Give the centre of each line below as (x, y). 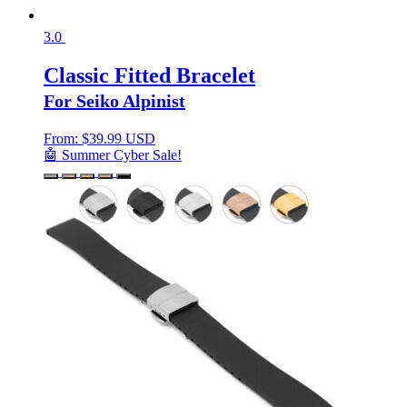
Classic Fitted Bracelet (149, 76)
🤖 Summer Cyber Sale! (113, 155)
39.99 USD (122, 139)
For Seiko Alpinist (114, 101)
